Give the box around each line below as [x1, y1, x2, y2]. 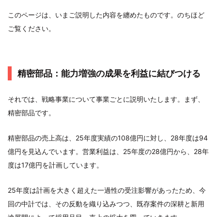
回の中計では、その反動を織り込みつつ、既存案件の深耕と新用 [8, 200, 204, 208]
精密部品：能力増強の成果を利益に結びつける [17, 68, 201, 78]
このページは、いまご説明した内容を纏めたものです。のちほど [8, 11, 204, 19]
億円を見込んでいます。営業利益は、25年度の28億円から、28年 [8, 147, 209, 155]
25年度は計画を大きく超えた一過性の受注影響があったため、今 [8, 186, 206, 194]
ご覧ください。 [8, 24, 55, 32]
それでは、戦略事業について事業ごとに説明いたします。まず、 [8, 95, 204, 103]
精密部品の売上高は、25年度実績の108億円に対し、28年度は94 [8, 134, 208, 142]
